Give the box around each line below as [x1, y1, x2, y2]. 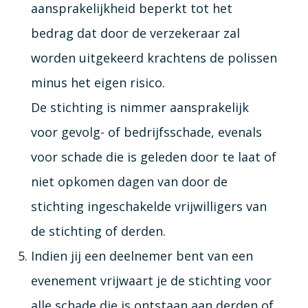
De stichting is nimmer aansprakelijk [30, 98, 249, 115]
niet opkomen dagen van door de [30, 173, 228, 190]
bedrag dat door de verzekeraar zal [30, 24, 240, 41]
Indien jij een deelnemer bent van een [30, 247, 253, 264]
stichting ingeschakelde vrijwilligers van [30, 197, 267, 214]
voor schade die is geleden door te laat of [30, 148, 276, 165]
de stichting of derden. [30, 222, 166, 239]
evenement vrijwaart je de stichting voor [30, 272, 272, 289]
